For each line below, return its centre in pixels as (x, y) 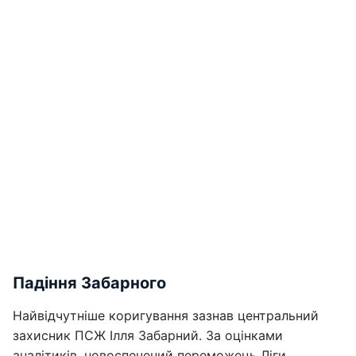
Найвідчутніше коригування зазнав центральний (166, 315)
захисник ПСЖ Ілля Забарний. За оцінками (148, 335)
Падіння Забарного (89, 283)
